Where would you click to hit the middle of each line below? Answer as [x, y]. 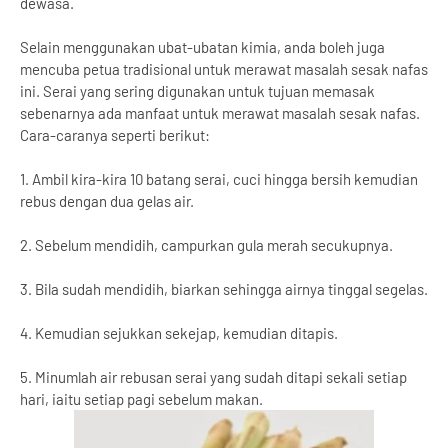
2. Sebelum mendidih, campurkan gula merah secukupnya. [206, 245]
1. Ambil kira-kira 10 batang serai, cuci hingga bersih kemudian [219, 179]
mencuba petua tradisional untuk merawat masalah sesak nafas [224, 69]
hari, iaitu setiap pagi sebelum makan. [141, 399]
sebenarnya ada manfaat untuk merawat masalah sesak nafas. [220, 113]
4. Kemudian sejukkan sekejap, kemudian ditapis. [179, 333]
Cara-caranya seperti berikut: [115, 135]
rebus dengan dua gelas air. [107, 201]
